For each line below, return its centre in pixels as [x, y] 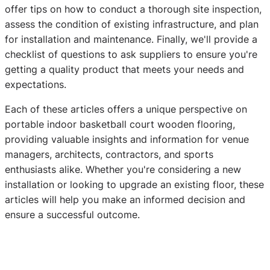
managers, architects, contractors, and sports [109, 154]
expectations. [36, 84]
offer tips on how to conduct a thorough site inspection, [133, 9]
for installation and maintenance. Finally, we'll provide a [131, 39]
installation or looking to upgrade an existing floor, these [134, 184]
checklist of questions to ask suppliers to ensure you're [131, 54]
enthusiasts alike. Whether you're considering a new [123, 169]
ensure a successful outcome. [72, 214]
